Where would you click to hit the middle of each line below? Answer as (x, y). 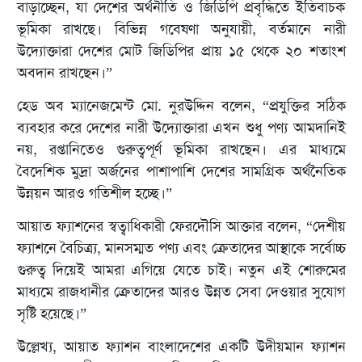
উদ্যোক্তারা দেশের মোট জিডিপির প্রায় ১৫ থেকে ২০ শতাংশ (181, 51)
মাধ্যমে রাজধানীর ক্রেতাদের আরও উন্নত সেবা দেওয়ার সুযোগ (181, 292)
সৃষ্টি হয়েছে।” (51, 314)
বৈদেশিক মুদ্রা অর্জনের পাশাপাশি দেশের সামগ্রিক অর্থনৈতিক (181, 172)
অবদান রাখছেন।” (64, 73)
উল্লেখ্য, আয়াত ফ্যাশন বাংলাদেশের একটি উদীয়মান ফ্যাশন (181, 347)
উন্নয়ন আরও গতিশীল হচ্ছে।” (94, 194)
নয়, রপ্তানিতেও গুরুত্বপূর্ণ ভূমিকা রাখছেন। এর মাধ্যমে (181, 150)
